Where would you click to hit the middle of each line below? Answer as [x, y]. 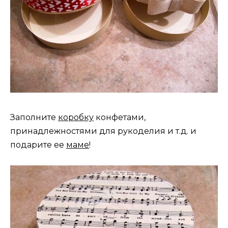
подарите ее [38, 145]
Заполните [34, 117]
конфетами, [120, 117]
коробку [76, 117]
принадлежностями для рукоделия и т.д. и [103, 131]
